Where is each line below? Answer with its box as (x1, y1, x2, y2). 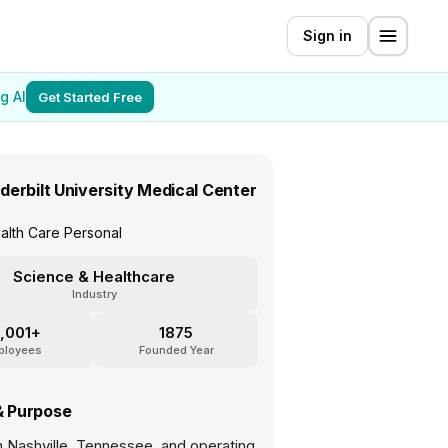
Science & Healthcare (13, 267, 175, 286)
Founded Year (138, 343, 214, 357)
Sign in (303, 27, 352, 44)
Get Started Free (38, 89, 142, 105)
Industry (71, 287, 117, 301)
